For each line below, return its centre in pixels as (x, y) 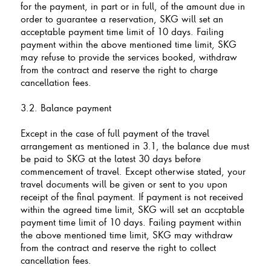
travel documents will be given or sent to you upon (124, 184)
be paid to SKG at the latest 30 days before (110, 158)
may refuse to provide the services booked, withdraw (129, 57)
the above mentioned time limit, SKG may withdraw (126, 234)
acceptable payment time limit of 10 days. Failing (122, 31)
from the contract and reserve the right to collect (118, 247)
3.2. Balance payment (66, 107)
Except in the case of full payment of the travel (115, 133)
